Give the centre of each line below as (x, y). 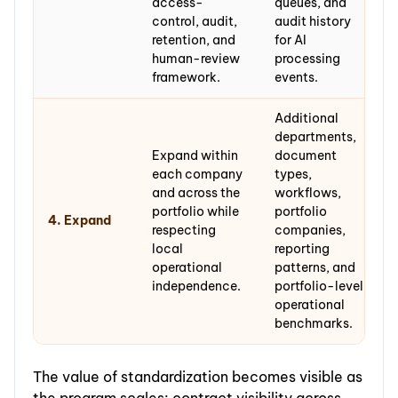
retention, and (194, 40)
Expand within (195, 156)
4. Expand (80, 221)
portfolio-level (319, 287)
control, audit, (195, 22)
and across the (196, 193)
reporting (302, 249)
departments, (315, 137)
